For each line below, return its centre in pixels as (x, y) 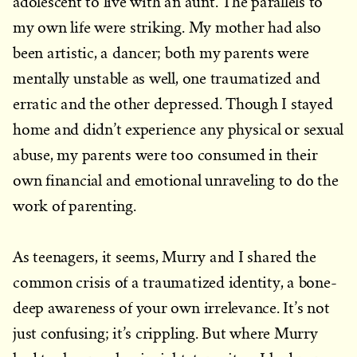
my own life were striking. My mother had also (167, 27)
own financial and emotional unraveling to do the (176, 180)
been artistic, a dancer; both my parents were (161, 53)
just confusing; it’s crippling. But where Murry (165, 333)
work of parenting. (76, 206)
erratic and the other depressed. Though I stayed (173, 104)
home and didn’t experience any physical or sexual (178, 129)
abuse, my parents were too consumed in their (165, 155)
